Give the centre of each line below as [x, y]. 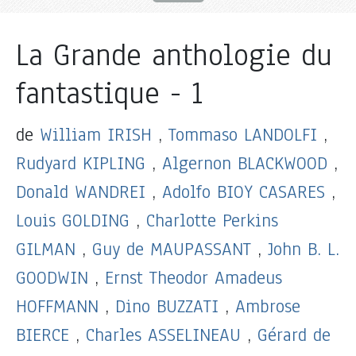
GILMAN [46, 249]
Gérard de [294, 335]
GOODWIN [52, 277]
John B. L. [304, 249]
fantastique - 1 [109, 93]
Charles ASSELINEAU [163, 335]
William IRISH [96, 134]
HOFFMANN [57, 306]
